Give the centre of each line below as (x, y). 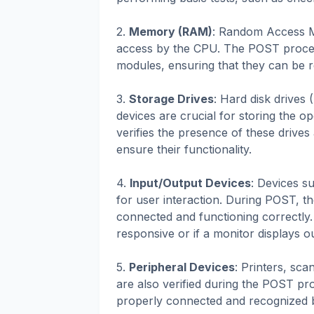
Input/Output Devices (190, 183)
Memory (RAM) (171, 32)
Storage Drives (171, 99)
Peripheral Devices (182, 267)
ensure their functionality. (184, 150)
